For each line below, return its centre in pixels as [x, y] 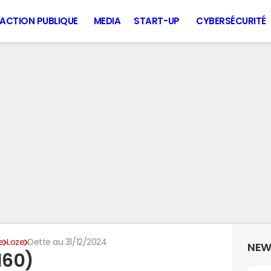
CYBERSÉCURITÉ [231, 21]
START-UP [157, 21]
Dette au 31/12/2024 [67, 242]
